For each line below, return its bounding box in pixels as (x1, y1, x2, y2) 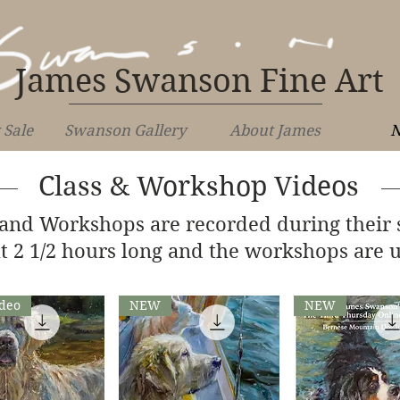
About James (229, 121, 321, 139)
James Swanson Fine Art (14, 61, 384, 100)
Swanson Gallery (63, 121, 187, 139)
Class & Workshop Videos (38, 170, 359, 202)
